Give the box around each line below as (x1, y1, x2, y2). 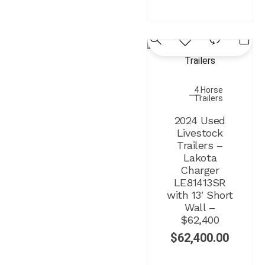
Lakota (183, 151, 217, 164)
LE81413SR (173, 176, 226, 189)
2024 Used (174, 114, 225, 127)
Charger (180, 163, 219, 176)
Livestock (176, 126, 223, 139)
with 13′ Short (167, 188, 233, 201)
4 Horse (194, 85, 224, 95)
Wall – (185, 201, 215, 214)
